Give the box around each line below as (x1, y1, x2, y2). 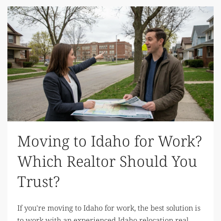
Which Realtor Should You (17, 151, 197, 172)
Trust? (17, 171, 60, 192)
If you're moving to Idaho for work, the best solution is (17, 203, 200, 213)
